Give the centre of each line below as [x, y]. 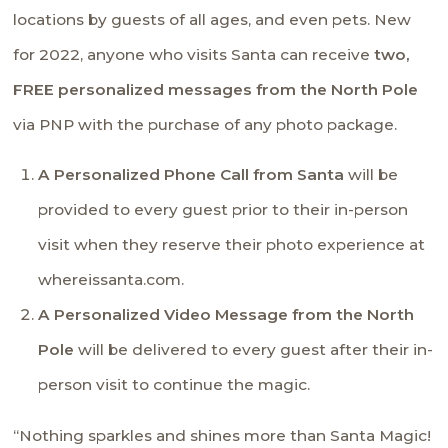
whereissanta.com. [111, 280]
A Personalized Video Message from [185, 315]
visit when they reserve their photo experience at [232, 245]
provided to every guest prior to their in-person [223, 210]
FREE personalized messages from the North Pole [216, 89]
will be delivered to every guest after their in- [256, 350]
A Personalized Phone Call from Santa [193, 175]
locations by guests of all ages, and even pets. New [212, 19]
